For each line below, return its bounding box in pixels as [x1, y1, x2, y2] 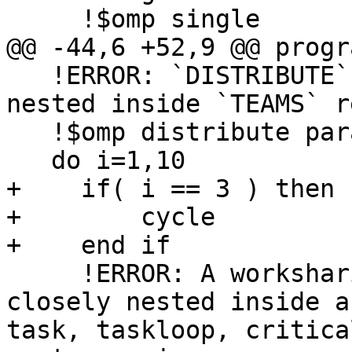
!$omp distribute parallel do [6, 118, 51, 147]
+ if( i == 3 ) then [6, 174, 335, 203]
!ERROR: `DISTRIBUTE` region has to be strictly [6, 61, 51, 90]
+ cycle [6, 203, 215, 232]
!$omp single [6, 5, 81, 34]
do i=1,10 [6, 146, 51, 175]
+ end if [6, 231, 170, 260]
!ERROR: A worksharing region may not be [6, 259, 81, 288]
